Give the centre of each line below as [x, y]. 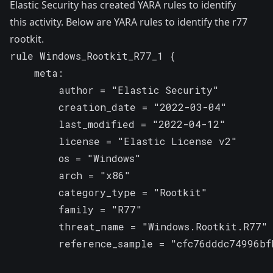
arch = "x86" [70, 175]
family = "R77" [76, 209]
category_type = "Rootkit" [108, 192]
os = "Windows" [75, 158]
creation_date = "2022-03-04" [118, 107]
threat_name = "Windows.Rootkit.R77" [139, 226]
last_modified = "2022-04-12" [118, 124]
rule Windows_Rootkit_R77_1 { [93, 55]
